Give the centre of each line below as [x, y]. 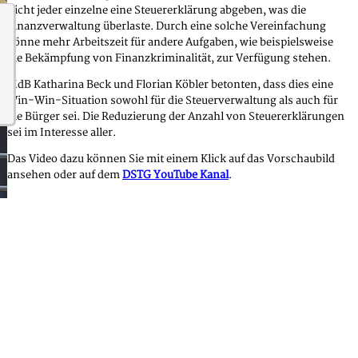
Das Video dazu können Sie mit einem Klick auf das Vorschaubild [171, 159]
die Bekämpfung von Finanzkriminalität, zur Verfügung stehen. [170, 58]
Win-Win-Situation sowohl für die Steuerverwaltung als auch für [173, 100]
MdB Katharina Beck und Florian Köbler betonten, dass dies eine [170, 84]
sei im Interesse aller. [63, 132]
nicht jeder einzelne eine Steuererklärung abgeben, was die [157, 10]
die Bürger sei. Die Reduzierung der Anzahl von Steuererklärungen [176, 116]
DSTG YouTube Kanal [175, 175]
